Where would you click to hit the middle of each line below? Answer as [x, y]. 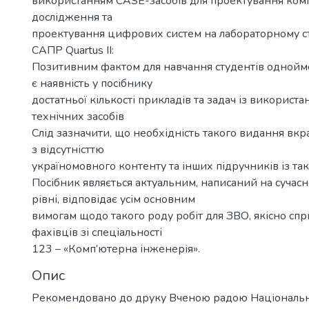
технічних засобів [78, 117]
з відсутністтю [68, 150]
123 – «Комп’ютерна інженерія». [116, 249]
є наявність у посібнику [92, 83]
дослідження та [72, 17]
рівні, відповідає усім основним [113, 199]
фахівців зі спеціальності [97, 232]
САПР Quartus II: [73, 50]
